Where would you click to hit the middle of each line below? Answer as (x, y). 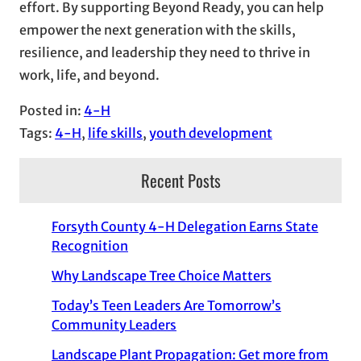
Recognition (90, 246)
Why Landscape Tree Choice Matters (162, 276)
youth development (211, 133)
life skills (115, 133)
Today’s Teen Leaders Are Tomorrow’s (166, 305)
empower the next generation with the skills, (158, 29)
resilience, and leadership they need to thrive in (165, 52)
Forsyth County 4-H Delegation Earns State (185, 227)
